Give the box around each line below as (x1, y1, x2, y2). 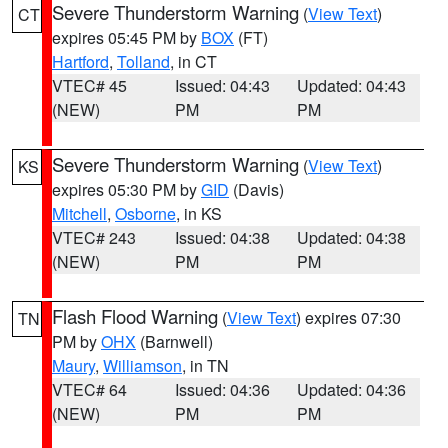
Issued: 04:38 (174, 226, 270, 249)
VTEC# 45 (52, 74, 127, 97)
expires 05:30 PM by (52, 178, 201, 201)
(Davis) (229, 178, 284, 201)
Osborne (115, 202, 176, 225)
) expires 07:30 (296, 306, 401, 329)
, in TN (182, 354, 229, 377)
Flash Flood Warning (52, 303, 218, 329)
